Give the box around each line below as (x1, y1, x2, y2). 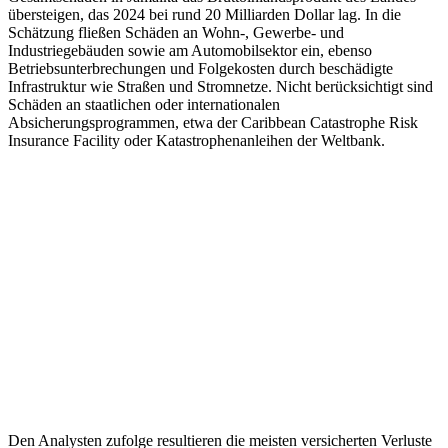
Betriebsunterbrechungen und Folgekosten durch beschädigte (8, 60, 393, 78)
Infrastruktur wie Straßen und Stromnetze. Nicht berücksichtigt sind (8, 78, 433, 96)
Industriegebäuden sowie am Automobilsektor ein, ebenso (8, 42, 372, 60)
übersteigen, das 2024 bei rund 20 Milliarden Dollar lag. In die (8, 6, 401, 24)
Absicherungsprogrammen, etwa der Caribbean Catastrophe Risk (8, 114, 418, 132)
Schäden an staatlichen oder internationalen (8, 96, 280, 114)
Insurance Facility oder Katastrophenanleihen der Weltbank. (8, 132, 385, 150)
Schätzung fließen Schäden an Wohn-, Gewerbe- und (8, 24, 344, 42)
